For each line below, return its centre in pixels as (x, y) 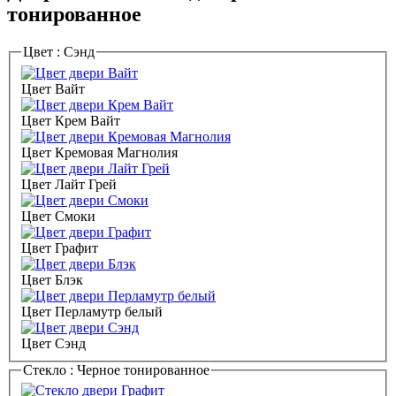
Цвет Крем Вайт (71, 120)
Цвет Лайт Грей (69, 184)
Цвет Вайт (53, 88)
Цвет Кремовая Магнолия (99, 152)
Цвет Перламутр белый (92, 311)
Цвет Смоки (58, 216)
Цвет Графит (60, 247)
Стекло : (50, 369)
